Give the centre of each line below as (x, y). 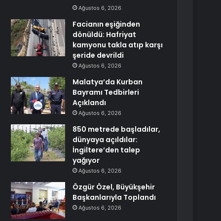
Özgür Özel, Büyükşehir (114, 187)
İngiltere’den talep (107, 150)
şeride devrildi (98, 55)
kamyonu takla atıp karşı (118, 45)
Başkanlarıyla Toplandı (114, 197)
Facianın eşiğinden (107, 24)
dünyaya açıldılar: (105, 140)
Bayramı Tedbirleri (106, 92)
